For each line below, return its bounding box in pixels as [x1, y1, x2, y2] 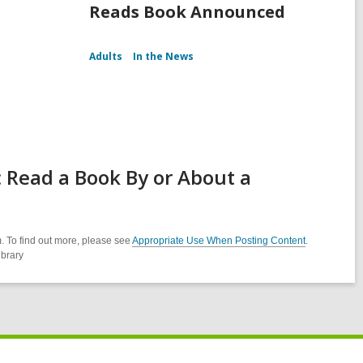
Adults [88, 49, 122, 64]
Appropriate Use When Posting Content [132, 235, 305, 247]
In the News [132, 49, 194, 64]
